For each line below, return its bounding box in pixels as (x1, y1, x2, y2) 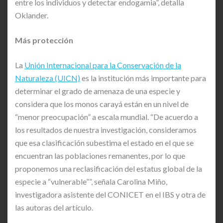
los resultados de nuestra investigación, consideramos (15, 124, 197, 134)
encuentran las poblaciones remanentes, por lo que (15, 150, 185, 160)
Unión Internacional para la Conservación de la (24, 60, 181, 70)
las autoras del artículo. (15, 202, 93, 212)
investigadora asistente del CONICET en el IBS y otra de (15, 189, 206, 199)
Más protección (15, 35, 73, 45)
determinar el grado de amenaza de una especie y (15, 86, 180, 96)
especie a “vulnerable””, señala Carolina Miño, (15, 176, 167, 186)
